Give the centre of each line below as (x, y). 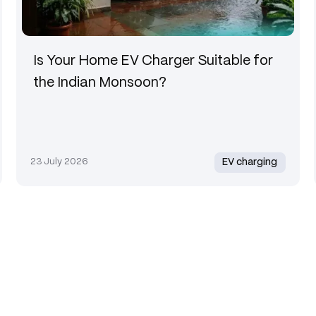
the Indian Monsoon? (99, 83)
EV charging (250, 162)
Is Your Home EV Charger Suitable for (153, 61)
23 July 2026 (59, 162)
